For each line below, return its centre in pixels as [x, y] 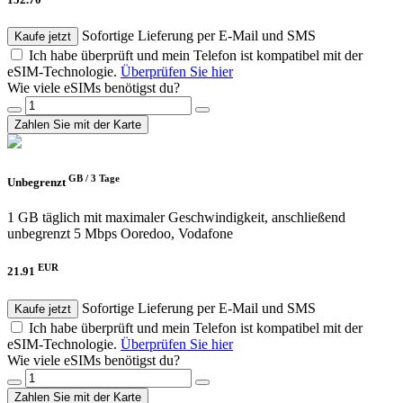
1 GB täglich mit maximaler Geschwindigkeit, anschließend [176, 218]
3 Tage [105, 178]
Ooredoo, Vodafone [177, 234]
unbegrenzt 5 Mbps [62, 234]
